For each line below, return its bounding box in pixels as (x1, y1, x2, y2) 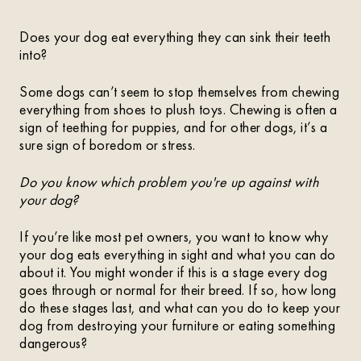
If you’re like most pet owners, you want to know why (19, 227, 328, 246)
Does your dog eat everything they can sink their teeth (19, 27, 330, 46)
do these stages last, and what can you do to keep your (19, 298, 340, 317)
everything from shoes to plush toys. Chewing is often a (19, 100, 338, 118)
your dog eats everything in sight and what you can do (19, 245, 336, 263)
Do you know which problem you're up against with (19, 172, 318, 191)
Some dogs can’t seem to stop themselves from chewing (19, 82, 339, 101)
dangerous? (19, 334, 87, 352)
